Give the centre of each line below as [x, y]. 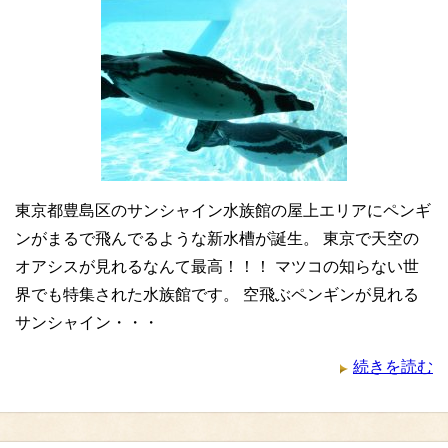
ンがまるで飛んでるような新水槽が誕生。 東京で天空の [217, 238]
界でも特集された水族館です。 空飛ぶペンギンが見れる [217, 294]
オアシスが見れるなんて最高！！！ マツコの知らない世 [217, 266]
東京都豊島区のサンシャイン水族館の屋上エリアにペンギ [223, 210]
